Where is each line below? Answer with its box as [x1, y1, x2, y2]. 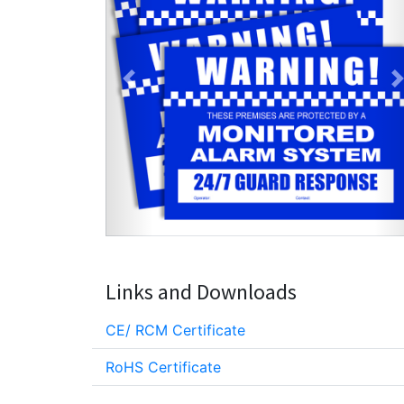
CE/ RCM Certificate [106, 321, 245, 339]
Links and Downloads [106, 278, 297, 306]
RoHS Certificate [106, 358, 221, 376]
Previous [127, 78, 187, 97]
